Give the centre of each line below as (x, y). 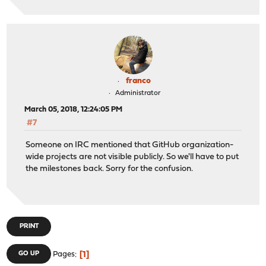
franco (138, 81)
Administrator (137, 94)
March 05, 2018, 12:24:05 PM (74, 110)
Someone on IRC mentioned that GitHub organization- (130, 145)
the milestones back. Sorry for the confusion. (110, 169)
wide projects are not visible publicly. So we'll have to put (132, 157)
